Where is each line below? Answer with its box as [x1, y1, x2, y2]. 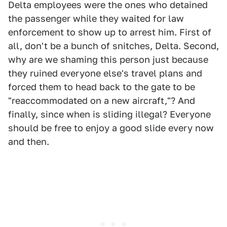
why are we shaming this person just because [8, 54, 208, 65]
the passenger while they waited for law [8, 13, 184, 24]
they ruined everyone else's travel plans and [8, 68, 202, 79]
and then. [8, 136, 49, 147]
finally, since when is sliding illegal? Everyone [8, 109, 211, 120]
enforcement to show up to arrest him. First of [8, 27, 211, 38]
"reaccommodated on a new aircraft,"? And [8, 95, 195, 106]
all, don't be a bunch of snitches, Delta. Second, [8, 41, 219, 52]
